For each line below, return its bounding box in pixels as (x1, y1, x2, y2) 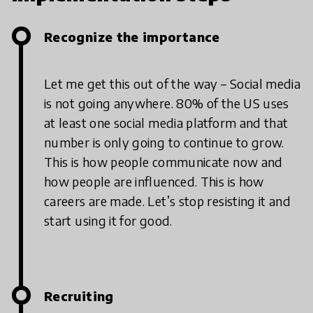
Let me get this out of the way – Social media (44, 75, 301, 92)
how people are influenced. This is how (44, 173, 264, 189)
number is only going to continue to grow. (44, 133, 284, 150)
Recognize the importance (44, 28, 220, 45)
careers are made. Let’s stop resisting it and (44, 192, 291, 209)
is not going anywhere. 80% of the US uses (44, 94, 289, 111)
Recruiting (44, 287, 114, 304)
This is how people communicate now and (44, 153, 283, 170)
